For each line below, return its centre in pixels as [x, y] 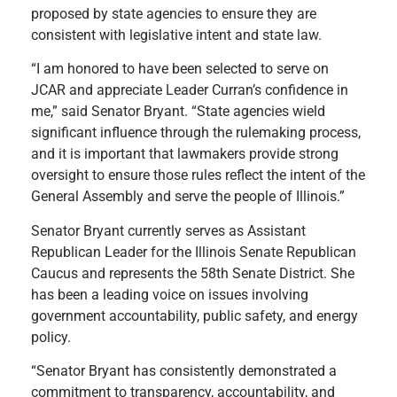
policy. [51, 337]
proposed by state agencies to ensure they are [174, 13]
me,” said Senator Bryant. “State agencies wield [178, 112]
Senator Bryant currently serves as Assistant [168, 230]
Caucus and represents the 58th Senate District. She [193, 273]
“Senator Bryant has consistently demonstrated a [184, 370]
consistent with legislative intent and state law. [176, 35]
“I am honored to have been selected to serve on [180, 69]
